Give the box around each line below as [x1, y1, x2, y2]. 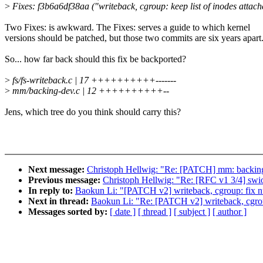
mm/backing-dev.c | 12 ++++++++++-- [10, 86, 169, 96]
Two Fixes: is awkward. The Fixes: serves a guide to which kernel [5, 22, 250, 33]
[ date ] [110, 207, 136, 217]
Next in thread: [28, 196, 91, 207]
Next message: [28, 164, 87, 175]
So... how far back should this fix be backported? [5, 54, 186, 65]
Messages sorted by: [28, 207, 110, 217]
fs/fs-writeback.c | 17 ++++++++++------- [10, 75, 176, 86]
